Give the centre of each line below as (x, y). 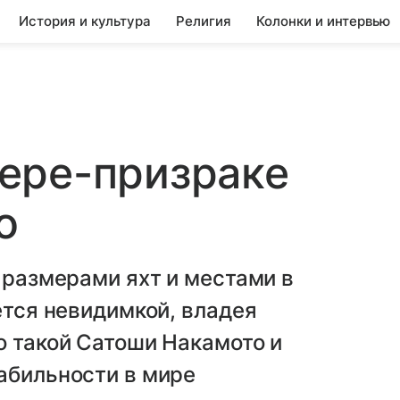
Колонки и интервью (323, 21)
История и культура (85, 21)
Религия (204, 21)
